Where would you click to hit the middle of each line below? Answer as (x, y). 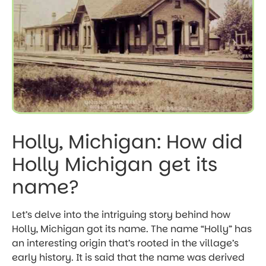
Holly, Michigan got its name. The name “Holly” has (132, 229)
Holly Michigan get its (115, 164)
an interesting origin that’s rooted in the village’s (125, 243)
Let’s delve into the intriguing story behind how (121, 215)
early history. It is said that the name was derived (128, 258)
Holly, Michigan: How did (127, 142)
